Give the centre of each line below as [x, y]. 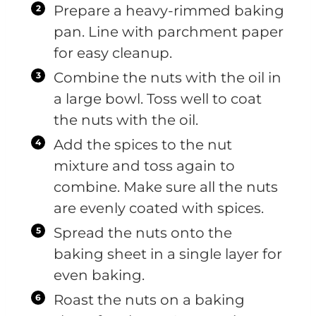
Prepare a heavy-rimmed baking [169, 10]
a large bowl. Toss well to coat [158, 98]
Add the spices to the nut [143, 144]
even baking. [99, 275]
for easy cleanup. [113, 53]
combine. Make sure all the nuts [166, 187]
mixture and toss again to [144, 165]
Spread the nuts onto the [143, 232]
